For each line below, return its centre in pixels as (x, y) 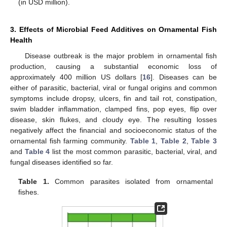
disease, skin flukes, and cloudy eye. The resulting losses (113, 119)
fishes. (29, 192)
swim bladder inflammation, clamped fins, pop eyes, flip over (113, 109)
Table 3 (204, 141)
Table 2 (174, 141)
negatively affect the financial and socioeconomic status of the (113, 130)
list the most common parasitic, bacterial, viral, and (134, 151)
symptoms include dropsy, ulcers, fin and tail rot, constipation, (113, 98)
